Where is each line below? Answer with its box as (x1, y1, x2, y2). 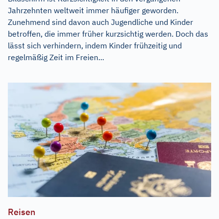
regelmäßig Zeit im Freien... (8, 52, 104, 63)
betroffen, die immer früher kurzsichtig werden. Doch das (8, 29, 208, 39)
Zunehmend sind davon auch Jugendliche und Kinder (8, 17, 193, 27)
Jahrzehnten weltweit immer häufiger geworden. (8, 5, 178, 16)
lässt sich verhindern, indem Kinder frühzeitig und (8, 41, 182, 51)
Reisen (8, 206, 35, 218)
